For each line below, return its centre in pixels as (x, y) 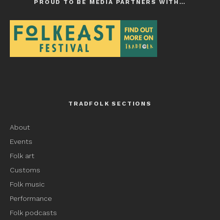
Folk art (23, 155)
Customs (25, 170)
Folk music (27, 184)
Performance (31, 198)
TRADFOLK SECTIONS (110, 103)
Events (21, 141)
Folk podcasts (33, 212)
